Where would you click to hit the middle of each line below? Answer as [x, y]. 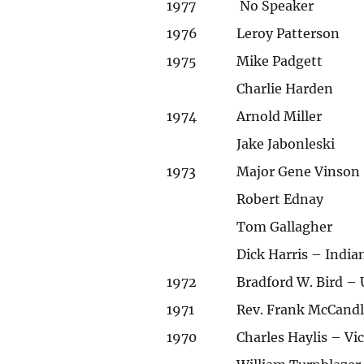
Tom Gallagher [285, 226]
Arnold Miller [279, 116]
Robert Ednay [280, 199]
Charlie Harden [285, 88]
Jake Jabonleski [286, 143]
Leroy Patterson [288, 33]
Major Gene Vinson [299, 171]
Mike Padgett [280, 61]
